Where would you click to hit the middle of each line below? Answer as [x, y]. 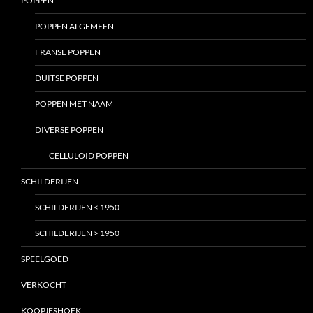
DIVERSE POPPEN [69, 130]
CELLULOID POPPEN [89, 156]
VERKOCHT [44, 285]
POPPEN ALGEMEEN [74, 27]
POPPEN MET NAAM [74, 104]
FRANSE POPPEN [68, 52]
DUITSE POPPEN [67, 78]
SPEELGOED [45, 259]
